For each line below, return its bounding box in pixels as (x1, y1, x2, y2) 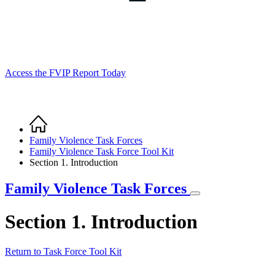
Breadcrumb (5, 128, 85, 144)
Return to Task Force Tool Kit (5, 246, 122, 257)
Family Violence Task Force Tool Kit (29, 146, 174, 157)
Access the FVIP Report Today (5, 68, 126, 79)
